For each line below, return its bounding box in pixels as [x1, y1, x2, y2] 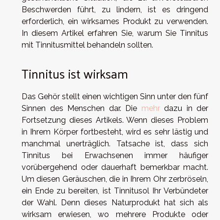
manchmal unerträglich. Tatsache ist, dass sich [22, 139, 208, 149]
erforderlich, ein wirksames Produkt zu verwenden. [22, 16, 208, 26]
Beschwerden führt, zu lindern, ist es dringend [22, 4, 208, 14]
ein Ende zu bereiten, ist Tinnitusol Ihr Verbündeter [22, 186, 208, 196]
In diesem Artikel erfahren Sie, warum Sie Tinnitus [22, 28, 208, 38]
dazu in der [160, 104, 208, 113]
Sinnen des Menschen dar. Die [22, 104, 141, 113]
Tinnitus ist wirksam [22, 62, 128, 85]
